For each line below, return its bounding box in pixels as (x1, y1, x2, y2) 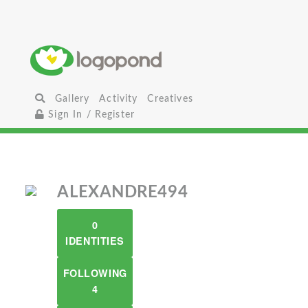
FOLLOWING (63, 266, 127, 280)
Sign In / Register (45, 109, 135, 120)
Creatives (147, 93, 193, 104)
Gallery (55, 93, 90, 104)
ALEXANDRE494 (57, 184, 188, 201)
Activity (99, 93, 138, 104)
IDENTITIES (65, 234, 124, 247)
